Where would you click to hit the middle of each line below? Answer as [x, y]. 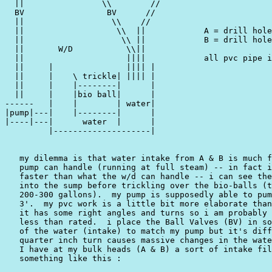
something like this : [63, 259]
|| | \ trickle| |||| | [80, 76]
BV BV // [80, 13]
